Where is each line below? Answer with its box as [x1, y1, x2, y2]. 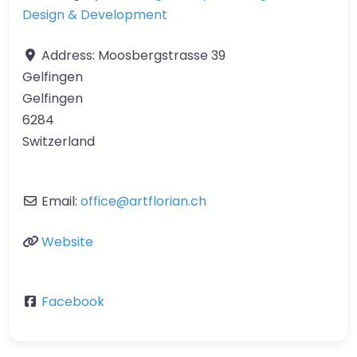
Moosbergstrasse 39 [98, 45, 226, 65]
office [80, 191, 116, 210]
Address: [41, 45, 98, 65]
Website [41, 232, 93, 251]
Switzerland [22, 131, 95, 151]
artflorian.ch [129, 191, 206, 210]
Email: [41, 191, 80, 210]
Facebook [41, 292, 104, 311]
